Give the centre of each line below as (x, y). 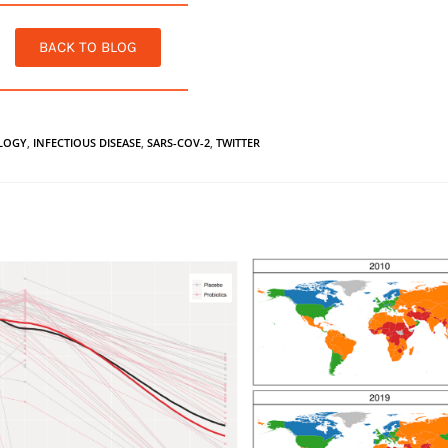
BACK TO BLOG (87, 46)
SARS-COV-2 (179, 142)
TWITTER (238, 142)
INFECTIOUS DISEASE (87, 142)
